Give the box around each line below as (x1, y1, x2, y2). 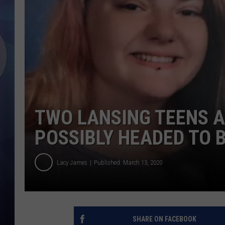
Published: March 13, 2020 (94, 158, 162, 166)
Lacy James (57, 158, 87, 166)
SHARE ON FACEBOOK (132, 215, 196, 223)
